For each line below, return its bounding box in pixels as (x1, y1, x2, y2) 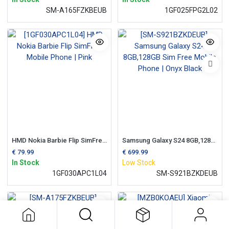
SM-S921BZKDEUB (156, 169, 218, 177)
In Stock (11, 158, 39, 167)
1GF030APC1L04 (52, 169, 107, 177)
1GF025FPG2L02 (164, 6, 218, 14)
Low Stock (122, 158, 155, 167)
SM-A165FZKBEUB (46, 6, 107, 14)
